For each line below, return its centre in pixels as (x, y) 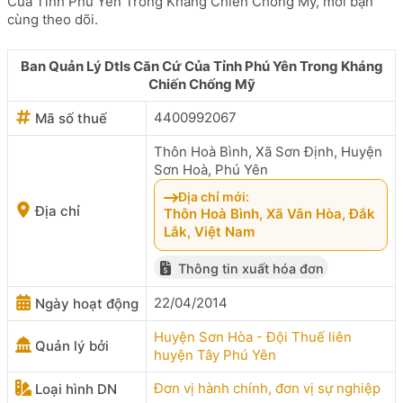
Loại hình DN (74, 389)
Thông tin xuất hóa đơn (249, 268)
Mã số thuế (69, 118)
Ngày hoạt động (85, 303)
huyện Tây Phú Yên (215, 354)
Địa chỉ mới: (214, 196)
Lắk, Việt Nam (209, 231)
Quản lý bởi (70, 345)
